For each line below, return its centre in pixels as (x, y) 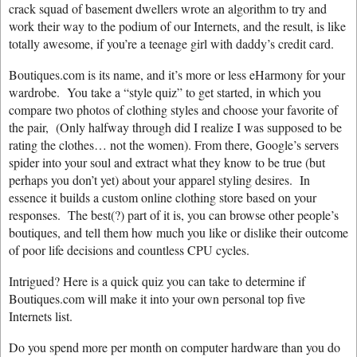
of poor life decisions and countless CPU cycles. (129, 250)
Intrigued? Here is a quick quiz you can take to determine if (157, 281)
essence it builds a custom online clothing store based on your (163, 197)
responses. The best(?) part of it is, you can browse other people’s (174, 215)
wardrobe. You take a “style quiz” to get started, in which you (165, 92)
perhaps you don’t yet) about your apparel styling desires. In (159, 180)
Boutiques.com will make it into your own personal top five (157, 298)
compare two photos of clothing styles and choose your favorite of (173, 110)
